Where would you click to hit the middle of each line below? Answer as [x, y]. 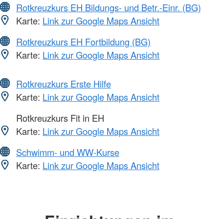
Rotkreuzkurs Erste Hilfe [64, 84]
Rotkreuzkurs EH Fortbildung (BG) [83, 42]
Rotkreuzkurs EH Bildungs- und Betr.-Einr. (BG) [109, 8]
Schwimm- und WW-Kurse [68, 152]
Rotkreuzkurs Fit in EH [59, 118]
